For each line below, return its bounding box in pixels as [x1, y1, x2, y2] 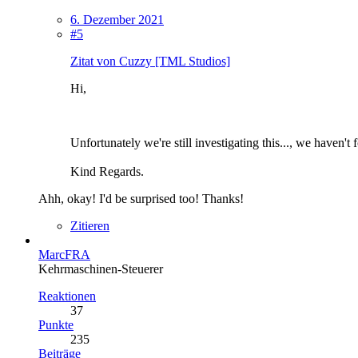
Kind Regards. [70, 164, 144, 178]
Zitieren [70, 218, 109, 233]
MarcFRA [38, 247, 90, 261]
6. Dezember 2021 [70, 12, 164, 26]
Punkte [38, 317, 74, 332]
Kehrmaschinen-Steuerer [38, 261, 163, 276]
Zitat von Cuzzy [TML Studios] [70, 54, 230, 68]
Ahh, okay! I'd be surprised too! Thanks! [38, 191, 244, 205]
